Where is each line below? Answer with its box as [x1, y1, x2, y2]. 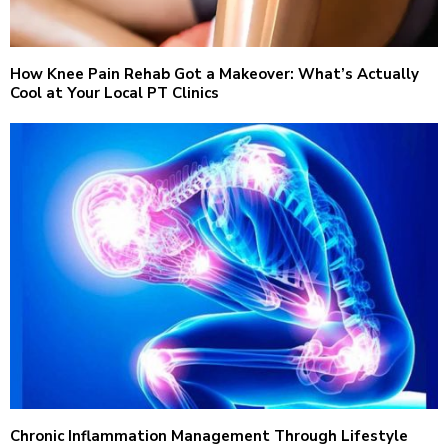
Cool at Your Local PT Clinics [10, 83, 219, 104]
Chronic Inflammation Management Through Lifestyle [10, 425, 408, 446]
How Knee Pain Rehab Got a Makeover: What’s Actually [10, 64, 419, 85]
